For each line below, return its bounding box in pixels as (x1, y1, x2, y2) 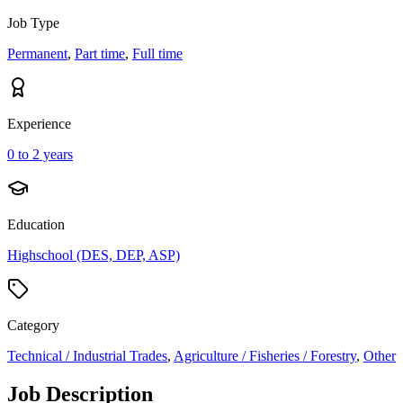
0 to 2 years (7, 146, 73, 162)
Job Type (7, 14, 59, 31)
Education (7, 216, 65, 232)
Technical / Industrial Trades (7, 347, 167, 363)
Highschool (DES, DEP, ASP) (7, 246, 180, 263)
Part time (75, 45, 125, 61)
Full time (132, 45, 183, 61)
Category (7, 317, 59, 333)
